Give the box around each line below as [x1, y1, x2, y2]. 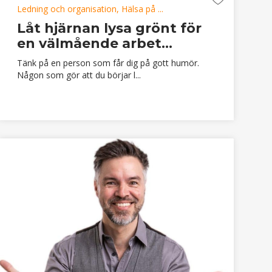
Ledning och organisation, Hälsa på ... [16, 2, 163, 15]
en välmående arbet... [16, 35, 172, 52]
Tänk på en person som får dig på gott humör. [16, 56, 199, 69]
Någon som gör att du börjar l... [16, 69, 141, 81]
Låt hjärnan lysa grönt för [16, 19, 202, 36]
